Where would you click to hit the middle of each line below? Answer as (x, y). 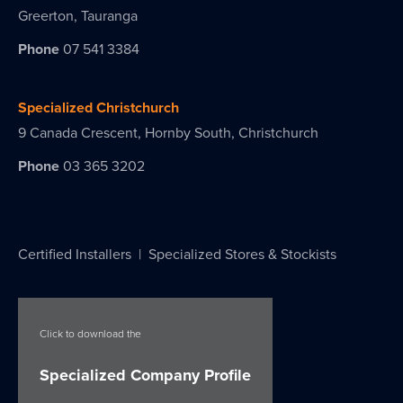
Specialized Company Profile (145, 375)
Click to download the (90, 333)
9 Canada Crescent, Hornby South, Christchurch (168, 133)
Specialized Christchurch (99, 107)
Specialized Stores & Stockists (242, 254)
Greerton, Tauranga (78, 16)
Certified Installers (75, 254)
